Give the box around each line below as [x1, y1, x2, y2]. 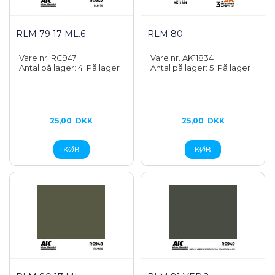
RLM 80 [147, 28, 184, 39]
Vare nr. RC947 [19, 53, 76, 63]
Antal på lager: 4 [19, 63, 87, 72]
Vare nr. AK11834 [150, 53, 214, 63]
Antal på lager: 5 [150, 63, 218, 72]
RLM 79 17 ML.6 [16, 28, 85, 39]
